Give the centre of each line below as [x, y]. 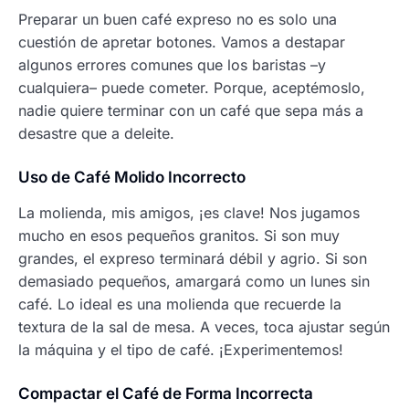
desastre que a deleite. [96, 133]
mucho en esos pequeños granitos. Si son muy [179, 235]
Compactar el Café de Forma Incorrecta [166, 393]
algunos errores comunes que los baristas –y [172, 64]
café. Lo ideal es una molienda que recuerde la [180, 304]
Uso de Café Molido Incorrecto [132, 177]
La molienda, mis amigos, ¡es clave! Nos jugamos [189, 212]
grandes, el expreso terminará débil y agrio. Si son [193, 258]
